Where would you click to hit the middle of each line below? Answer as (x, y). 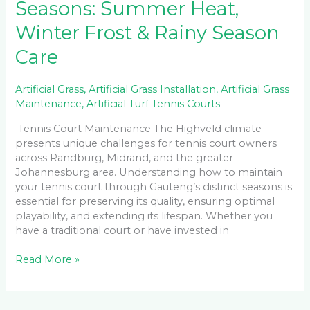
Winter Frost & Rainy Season (148, 33)
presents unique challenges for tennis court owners (146, 143)
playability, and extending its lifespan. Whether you (144, 216)
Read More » (48, 260)
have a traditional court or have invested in (122, 230)
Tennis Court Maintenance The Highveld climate (139, 128)
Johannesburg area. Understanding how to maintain (149, 172)
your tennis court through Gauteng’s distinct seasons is (154, 186)
